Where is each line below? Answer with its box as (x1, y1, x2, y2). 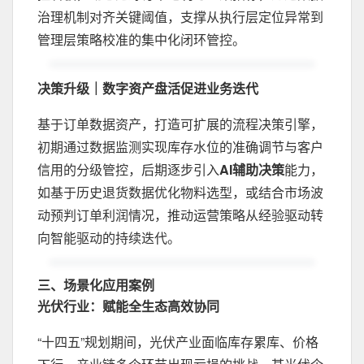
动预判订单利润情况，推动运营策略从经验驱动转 (37, 206, 323, 224)
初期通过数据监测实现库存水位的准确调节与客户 (37, 137, 323, 156)
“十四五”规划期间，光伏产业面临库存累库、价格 (37, 332, 318, 351)
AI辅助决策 (219, 160, 284, 179)
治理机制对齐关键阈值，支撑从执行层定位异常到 (37, 7, 323, 26)
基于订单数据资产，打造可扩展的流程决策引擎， (37, 115, 323, 133)
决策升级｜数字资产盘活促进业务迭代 (37, 79, 258, 97)
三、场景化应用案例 (37, 275, 158, 294)
